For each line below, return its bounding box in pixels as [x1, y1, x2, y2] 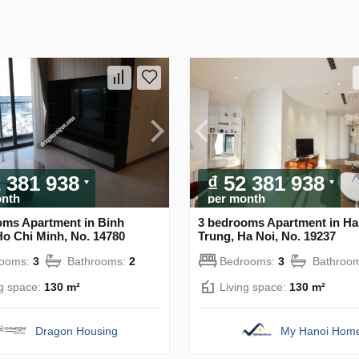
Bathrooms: [67, 254, 129, 268]
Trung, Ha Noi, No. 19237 [198, 228, 336, 243]
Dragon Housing [34, 324, 118, 337]
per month [208, 191, 265, 205]
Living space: [220, 280, 289, 293]
